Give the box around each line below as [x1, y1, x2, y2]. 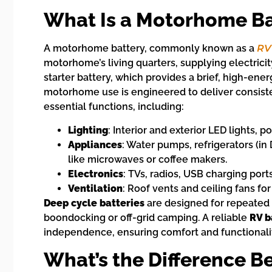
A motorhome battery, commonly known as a [44, 42, 257, 55]
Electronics [68, 168, 123, 180]
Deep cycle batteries [44, 197, 144, 209]
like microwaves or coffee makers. [68, 153, 227, 165]
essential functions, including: [44, 101, 184, 113]
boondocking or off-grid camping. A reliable [44, 211, 250, 223]
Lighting [68, 124, 108, 136]
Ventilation [68, 182, 123, 194]
